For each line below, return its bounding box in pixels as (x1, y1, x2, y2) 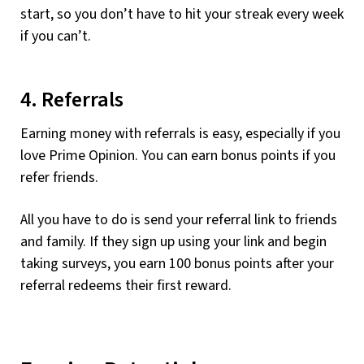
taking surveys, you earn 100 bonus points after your (20, 253, 334, 275)
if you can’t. (20, 25, 91, 46)
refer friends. (20, 167, 98, 188)
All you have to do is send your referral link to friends (20, 210, 337, 231)
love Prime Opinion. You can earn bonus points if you (20, 145, 336, 167)
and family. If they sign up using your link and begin (20, 232, 327, 253)
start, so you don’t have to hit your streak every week (20, 3, 344, 24)
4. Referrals (20, 84, 123, 115)
